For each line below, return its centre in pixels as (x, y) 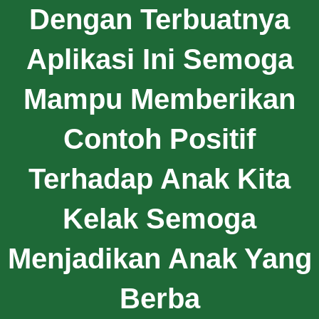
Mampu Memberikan (159, 99)
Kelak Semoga (159, 218)
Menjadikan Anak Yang (159, 258)
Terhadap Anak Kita (159, 178)
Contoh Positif (159, 138)
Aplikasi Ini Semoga (159, 59)
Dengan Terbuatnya (159, 19)
